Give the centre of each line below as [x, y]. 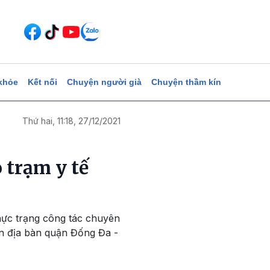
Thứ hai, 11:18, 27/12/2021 [71, 121]
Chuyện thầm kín [186, 82]
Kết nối [42, 82]
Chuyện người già [104, 82]
